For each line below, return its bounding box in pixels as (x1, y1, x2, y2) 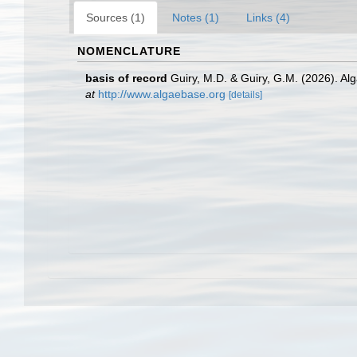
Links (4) (246, 11, 290, 24)
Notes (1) (172, 11, 219, 24)
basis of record (85, 72, 167, 84)
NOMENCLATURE (77, 45, 181, 57)
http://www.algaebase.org (98, 88, 226, 100)
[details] (229, 89, 262, 100)
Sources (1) (86, 11, 145, 24)
